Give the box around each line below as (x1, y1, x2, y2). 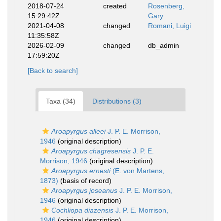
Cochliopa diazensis (51, 206, 113, 214)
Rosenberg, (148, 2, 184, 10)
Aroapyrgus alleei (51, 127, 106, 135)
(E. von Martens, (110, 167, 164, 175)
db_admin (148, 41, 179, 49)
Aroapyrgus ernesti (51, 167, 110, 175)
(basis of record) (58, 177, 111, 184)
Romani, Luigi (148, 22, 191, 30)
